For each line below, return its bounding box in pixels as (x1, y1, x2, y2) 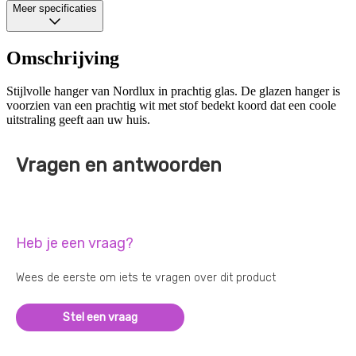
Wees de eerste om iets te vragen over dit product (16, 271, 276, 285)
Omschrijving (6, 47, 119, 68)
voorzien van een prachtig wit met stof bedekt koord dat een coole (6, 99, 336, 113)
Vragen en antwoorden (16, 154, 222, 177)
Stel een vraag (63, 311, 137, 325)
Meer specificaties (13, 2, 97, 14)
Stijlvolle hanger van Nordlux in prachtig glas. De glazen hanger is (6, 84, 340, 99)
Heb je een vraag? (16, 234, 133, 253)
